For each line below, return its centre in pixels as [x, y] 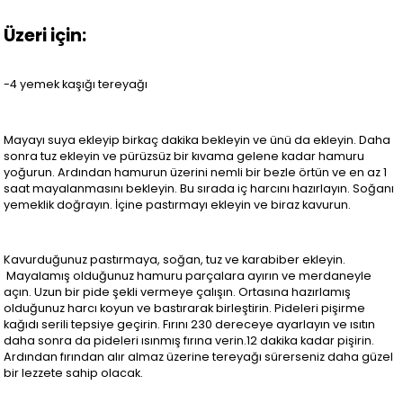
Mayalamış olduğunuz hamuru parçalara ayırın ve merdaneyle [188, 276]
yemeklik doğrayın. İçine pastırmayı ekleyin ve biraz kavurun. [178, 204]
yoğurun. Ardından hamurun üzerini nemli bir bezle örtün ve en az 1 [196, 172]
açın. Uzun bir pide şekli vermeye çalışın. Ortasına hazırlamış [178, 292]
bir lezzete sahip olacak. [74, 373]
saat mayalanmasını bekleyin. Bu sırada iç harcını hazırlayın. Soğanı [199, 188]
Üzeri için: [45, 36]
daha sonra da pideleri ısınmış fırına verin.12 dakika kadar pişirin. [189, 341]
